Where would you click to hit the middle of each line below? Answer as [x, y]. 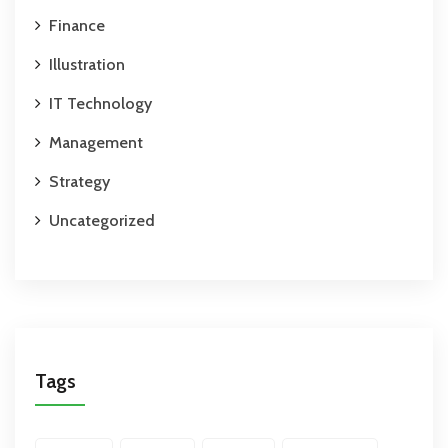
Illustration [87, 65]
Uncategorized [102, 221]
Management [96, 143]
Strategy [79, 182]
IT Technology [100, 104]
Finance [77, 26]
